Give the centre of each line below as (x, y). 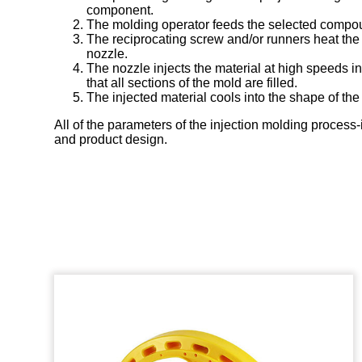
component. (120, 10)
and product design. (111, 139)
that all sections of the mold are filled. (192, 82)
